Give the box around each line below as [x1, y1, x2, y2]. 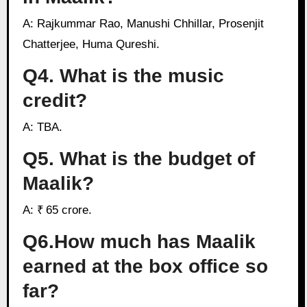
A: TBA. [33, 121, 62, 134]
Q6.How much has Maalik [22, 231, 256, 253]
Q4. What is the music [22, 64, 224, 86]
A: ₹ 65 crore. [33, 204, 92, 217]
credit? [22, 89, 87, 111]
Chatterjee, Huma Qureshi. [22, 38, 160, 51]
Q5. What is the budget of [22, 147, 255, 169]
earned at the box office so [22, 256, 268, 278]
